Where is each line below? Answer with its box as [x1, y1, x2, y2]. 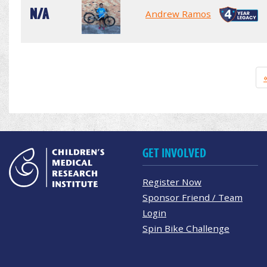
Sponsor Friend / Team [142, 191, 243, 203]
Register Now [142, 175, 201, 188]
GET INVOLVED [142, 145, 206, 161]
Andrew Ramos [145, 7, 211, 20]
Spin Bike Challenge [142, 222, 229, 234]
